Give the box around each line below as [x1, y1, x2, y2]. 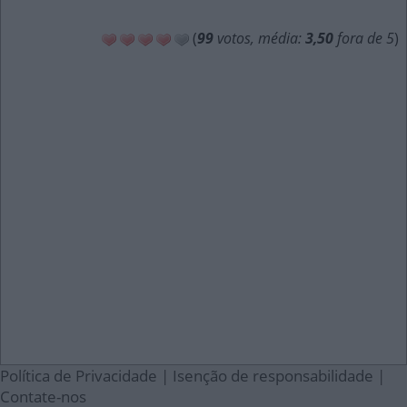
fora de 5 [333, 28, 394, 48]
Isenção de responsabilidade [173, 365, 373, 386]
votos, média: [213, 28, 305, 48]
